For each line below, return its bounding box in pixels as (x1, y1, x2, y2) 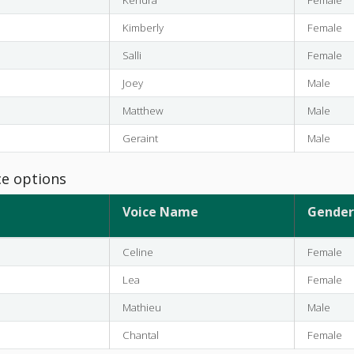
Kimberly (122, 20, 164, 35)
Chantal (122, 327, 159, 342)
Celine (122, 244, 153, 259)
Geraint (122, 130, 158, 145)
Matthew (122, 103, 164, 118)
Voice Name (122, 202, 198, 220)
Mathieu (122, 299, 161, 314)
